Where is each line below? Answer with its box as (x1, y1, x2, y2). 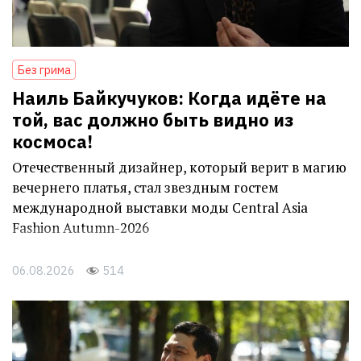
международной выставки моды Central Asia (12, 198, 308, 218)
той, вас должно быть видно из (12, 108, 293, 132)
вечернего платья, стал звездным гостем (12, 178, 279, 197)
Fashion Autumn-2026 (12, 218, 149, 238)
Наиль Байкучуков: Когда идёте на (12, 86, 326, 110)
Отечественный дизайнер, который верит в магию (12, 158, 346, 177)
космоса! (12, 130, 93, 154)
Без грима (17, 62, 71, 78)
